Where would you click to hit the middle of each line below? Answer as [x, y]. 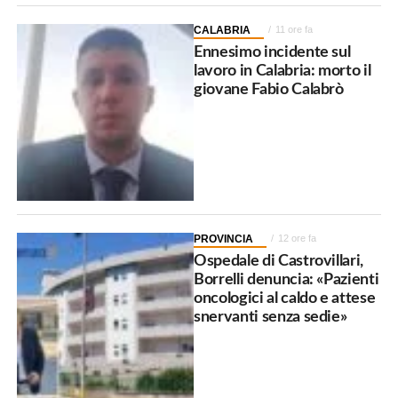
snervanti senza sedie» [271, 317]
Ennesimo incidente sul [272, 52]
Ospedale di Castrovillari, [279, 261]
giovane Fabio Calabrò [269, 89]
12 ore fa [298, 239]
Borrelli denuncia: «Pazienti [287, 280]
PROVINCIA [224, 239]
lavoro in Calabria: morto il [283, 70]
